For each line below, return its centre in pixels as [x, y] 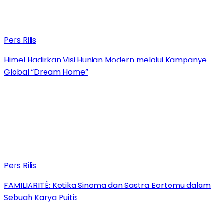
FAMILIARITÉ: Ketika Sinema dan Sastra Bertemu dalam [107, 185]
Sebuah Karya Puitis [41, 197]
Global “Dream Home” [46, 72]
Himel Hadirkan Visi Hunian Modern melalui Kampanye [105, 60]
